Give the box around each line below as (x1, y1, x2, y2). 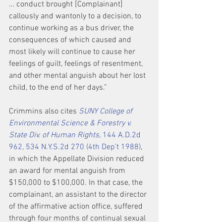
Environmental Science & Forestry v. (9, 118, 133, 128)
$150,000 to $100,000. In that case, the (9, 178, 145, 188)
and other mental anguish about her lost (9, 71, 148, 81)
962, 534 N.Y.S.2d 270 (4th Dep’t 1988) (9, 142, 141, 152)
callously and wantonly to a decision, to (9, 11, 143, 21)
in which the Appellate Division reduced (9, 154, 146, 164)
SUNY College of (79, 107, 134, 116)
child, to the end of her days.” (9, 83, 107, 93)
